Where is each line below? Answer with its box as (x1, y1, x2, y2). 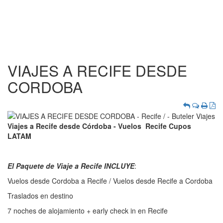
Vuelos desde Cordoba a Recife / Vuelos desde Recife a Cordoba (7, 176, 213, 186)
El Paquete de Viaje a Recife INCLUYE (7, 161, 134, 171)
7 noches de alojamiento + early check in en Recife (7, 206, 168, 216)
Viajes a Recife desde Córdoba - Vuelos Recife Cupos (7, 121, 191, 131)
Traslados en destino (7, 191, 73, 201)
